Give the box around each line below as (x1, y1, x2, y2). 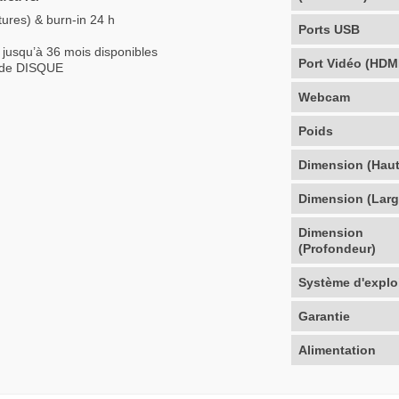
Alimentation (298, 342, 377, 357)
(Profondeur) (298, 240, 377, 256)
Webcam (298, 89, 351, 104)
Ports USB (298, 21, 361, 37)
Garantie (298, 308, 351, 323)
